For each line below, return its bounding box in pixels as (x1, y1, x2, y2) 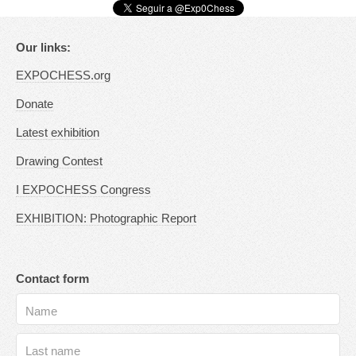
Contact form (16, 273, 89, 286)
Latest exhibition (16, 126, 99, 139)
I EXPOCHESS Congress (16, 183, 151, 196)
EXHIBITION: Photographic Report (16, 211, 196, 225)
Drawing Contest (16, 154, 103, 168)
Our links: (16, 41, 71, 54)
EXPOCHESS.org (16, 68, 110, 82)
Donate (16, 97, 53, 110)
